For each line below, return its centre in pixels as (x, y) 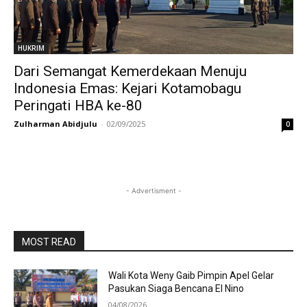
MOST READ (49, 242)
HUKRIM (31, 48)
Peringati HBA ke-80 (78, 106)
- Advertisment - (153, 191)
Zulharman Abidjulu (56, 124)
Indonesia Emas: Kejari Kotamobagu (127, 88)
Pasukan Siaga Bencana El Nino (176, 288)
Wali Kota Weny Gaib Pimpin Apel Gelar (192, 275)
